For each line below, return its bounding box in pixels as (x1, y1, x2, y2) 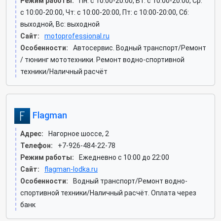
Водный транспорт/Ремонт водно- (73, 177, 187, 185)
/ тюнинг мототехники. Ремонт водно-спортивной (20, 56, 184, 64)
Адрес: (20, 130, 43, 138)
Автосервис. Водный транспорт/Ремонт (73, 44, 206, 52)
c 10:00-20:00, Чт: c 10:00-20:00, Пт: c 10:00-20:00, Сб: (20, 8, 189, 16)
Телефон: (20, 142, 53, 149)
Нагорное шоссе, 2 (48, 130, 109, 138)
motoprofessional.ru (44, 32, 110, 40)
